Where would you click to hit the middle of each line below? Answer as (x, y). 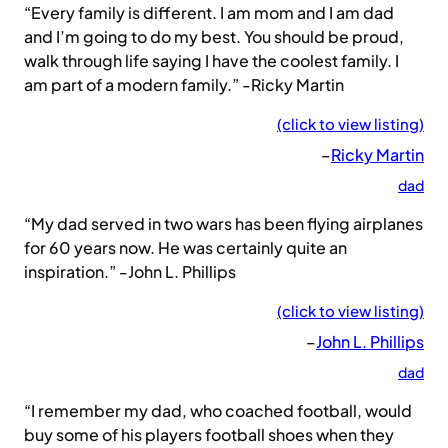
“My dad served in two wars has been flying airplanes (223, 224)
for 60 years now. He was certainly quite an (185, 248)
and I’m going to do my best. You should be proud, (214, 37)
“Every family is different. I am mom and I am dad (209, 13)
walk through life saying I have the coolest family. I (211, 61)
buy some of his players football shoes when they (209, 435)
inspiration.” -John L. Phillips (130, 272)
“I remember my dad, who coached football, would (218, 411)
